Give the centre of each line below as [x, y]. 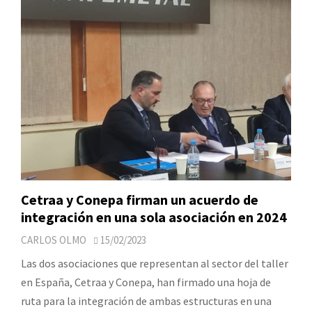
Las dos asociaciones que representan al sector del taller [155, 263]
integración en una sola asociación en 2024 [154, 217]
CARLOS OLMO [54, 240]
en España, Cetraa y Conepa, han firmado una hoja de [146, 282]
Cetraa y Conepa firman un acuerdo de [140, 199]
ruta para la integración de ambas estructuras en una [146, 301]
